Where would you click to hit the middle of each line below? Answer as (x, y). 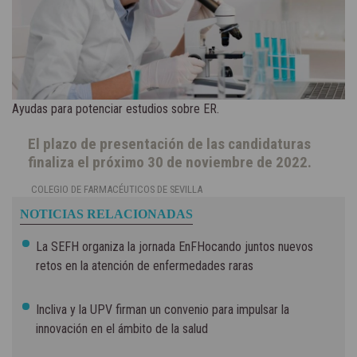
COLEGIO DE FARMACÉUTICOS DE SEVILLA (117, 189)
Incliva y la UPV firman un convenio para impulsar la (163, 309)
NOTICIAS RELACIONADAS (106, 214)
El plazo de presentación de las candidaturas (169, 143)
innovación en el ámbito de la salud (122, 328)
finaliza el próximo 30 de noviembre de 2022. (170, 162)
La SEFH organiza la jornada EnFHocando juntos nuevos (175, 246)
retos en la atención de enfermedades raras (145, 265)
